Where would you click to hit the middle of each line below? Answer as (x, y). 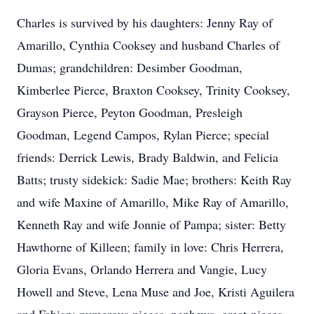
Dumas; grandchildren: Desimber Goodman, (130, 67)
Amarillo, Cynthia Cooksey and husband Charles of (148, 45)
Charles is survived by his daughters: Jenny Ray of (145, 22)
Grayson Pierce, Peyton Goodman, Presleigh (130, 112)
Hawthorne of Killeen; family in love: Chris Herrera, (150, 247)
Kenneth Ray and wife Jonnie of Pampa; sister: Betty (151, 224)
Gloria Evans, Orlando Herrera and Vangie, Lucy (142, 269)
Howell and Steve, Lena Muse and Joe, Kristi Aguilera (156, 292)
